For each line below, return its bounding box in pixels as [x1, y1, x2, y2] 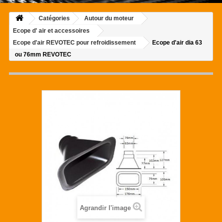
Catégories [39, 15, 70, 22]
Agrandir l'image [80, 204, 131, 212]
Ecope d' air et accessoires [13, 27, 90, 35]
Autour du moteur [84, 15, 134, 22]
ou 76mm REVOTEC [15, 51, 71, 58]
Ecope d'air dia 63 [152, 39, 202, 47]
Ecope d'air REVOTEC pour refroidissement [13, 39, 136, 47]
